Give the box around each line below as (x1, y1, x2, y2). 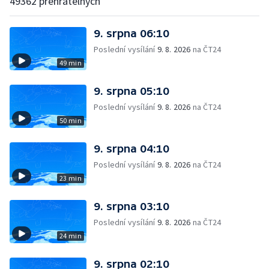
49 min (59, 58, 82, 67)
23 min (59, 174, 82, 183)
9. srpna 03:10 (94, 200, 169, 213)
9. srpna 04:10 (94, 142, 169, 155)
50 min (59, 116, 82, 125)
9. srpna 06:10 (94, 27, 169, 40)
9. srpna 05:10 (94, 85, 169, 97)
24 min (59, 231, 82, 240)
